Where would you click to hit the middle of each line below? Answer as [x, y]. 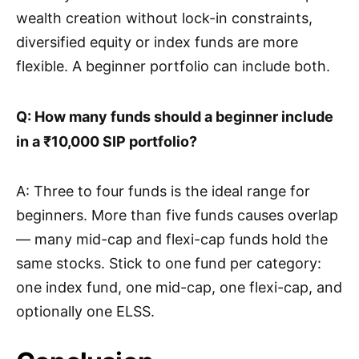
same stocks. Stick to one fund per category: [169, 264]
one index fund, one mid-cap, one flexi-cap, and [179, 288]
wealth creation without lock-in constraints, [164, 18]
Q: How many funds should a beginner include [175, 117]
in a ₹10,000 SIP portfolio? [107, 142]
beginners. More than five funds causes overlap [177, 216]
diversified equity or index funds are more [157, 42]
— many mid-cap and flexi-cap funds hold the [172, 240]
